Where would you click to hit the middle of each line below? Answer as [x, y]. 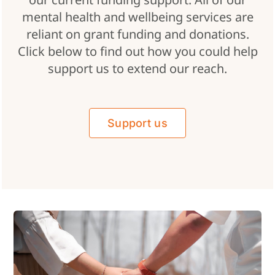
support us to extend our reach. [137, 68]
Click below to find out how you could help [137, 51]
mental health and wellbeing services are [137, 17]
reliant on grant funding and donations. [137, 34]
